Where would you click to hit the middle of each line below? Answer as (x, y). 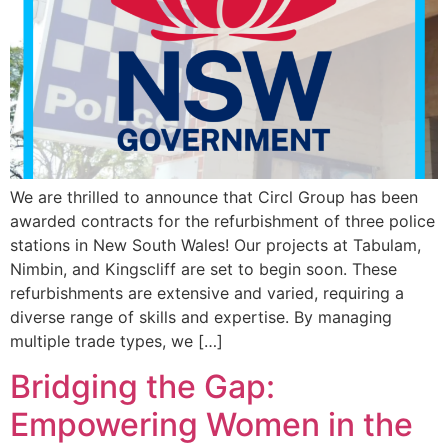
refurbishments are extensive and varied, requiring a (207, 293)
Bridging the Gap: (142, 386)
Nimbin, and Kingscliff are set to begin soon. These (203, 269)
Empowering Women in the (211, 424)
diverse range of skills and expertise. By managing (201, 317)
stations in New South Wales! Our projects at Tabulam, (215, 245)
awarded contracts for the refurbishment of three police (222, 221)
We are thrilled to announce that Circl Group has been (214, 197)
